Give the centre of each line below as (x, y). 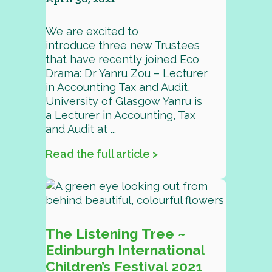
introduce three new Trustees (122, 45)
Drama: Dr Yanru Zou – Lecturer (126, 73)
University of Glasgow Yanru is (124, 101)
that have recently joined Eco (122, 59)
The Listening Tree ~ (115, 233)
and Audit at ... (80, 129)
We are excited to (92, 31)
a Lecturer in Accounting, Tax (120, 115)
